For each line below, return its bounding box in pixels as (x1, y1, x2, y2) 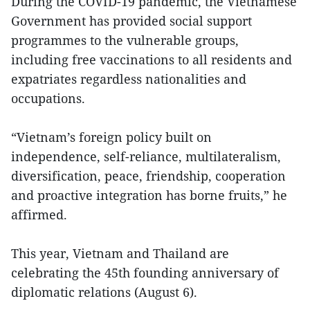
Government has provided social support (11, 12, 252, 29)
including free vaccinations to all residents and (11, 51, 292, 68)
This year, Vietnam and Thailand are (11, 245, 229, 262)
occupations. (11, 90, 89, 107)
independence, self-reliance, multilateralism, (11, 148, 281, 165)
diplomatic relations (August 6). (11, 284, 201, 300)
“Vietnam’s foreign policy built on (11, 129, 212, 145)
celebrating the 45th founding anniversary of (11, 264, 279, 281)
